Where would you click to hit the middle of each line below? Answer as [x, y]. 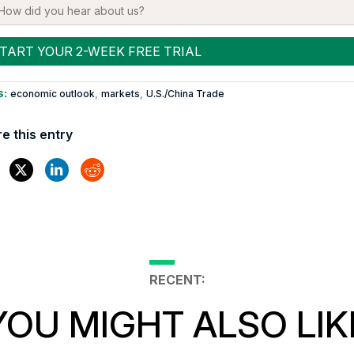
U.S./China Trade [185, 94]
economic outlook [52, 94]
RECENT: [177, 280]
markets [120, 94]
